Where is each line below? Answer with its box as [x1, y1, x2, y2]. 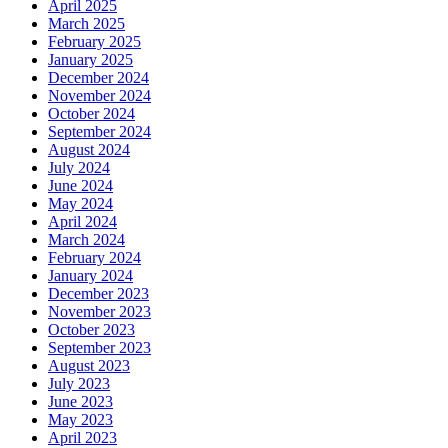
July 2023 [48, 375, 110, 393]
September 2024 [48, 123, 151, 141]
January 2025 [48, 51, 133, 69]
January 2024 [48, 267, 133, 285]
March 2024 [48, 231, 125, 249]
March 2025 [48, 15, 125, 33]
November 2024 [48, 87, 151, 105]
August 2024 [48, 141, 130, 159]
